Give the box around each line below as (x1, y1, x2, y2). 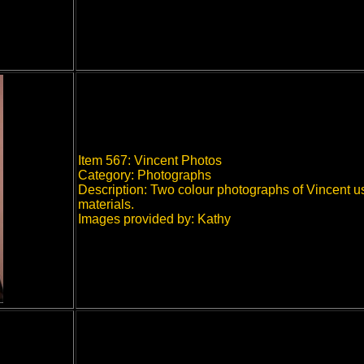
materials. (78, 197, 134, 211)
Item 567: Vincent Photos (78, 154, 222, 167)
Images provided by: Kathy (78, 212, 231, 226)
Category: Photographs (78, 168, 211, 182)
